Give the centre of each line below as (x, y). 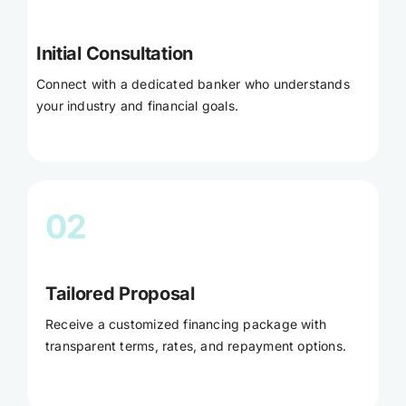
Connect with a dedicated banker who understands (193, 83)
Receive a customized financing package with (185, 324)
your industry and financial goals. (137, 105)
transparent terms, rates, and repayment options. (196, 345)
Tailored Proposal (120, 293)
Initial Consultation (114, 53)
